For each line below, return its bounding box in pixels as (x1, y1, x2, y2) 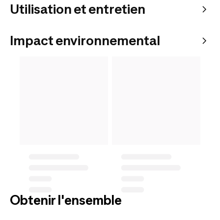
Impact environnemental (10, 32, 160, 48)
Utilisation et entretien (10, 1, 145, 17)
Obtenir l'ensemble (10, 192, 122, 208)
